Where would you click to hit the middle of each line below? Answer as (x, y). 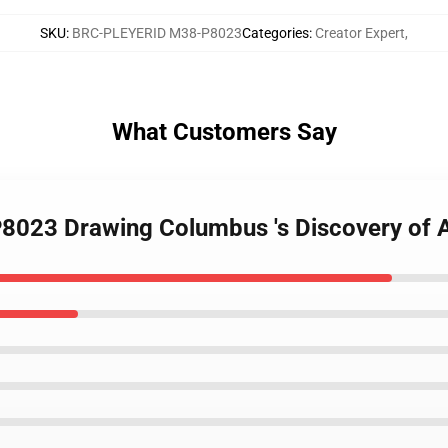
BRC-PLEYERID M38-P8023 (157, 33)
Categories (275, 33)
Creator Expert (360, 33)
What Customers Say (224, 132)
